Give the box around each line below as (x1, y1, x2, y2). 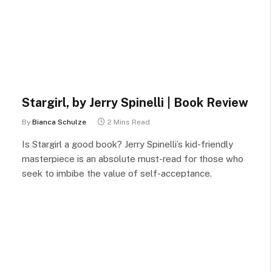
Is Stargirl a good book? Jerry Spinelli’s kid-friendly (22, 139, 233, 149)
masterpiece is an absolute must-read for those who (22, 154, 243, 164)
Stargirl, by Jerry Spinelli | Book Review (22, 95, 248, 110)
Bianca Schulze (32, 118, 86, 126)
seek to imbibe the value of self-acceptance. (22, 168, 212, 178)
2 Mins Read (107, 118, 150, 126)
